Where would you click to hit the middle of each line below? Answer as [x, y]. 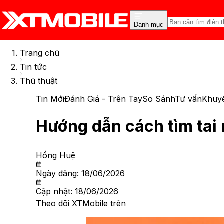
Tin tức [33, 67]
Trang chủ [40, 53]
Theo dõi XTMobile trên [81, 203]
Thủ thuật [39, 81]
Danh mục [149, 24]
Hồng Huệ [56, 155]
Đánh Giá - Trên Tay [103, 99]
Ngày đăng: [59, 173]
